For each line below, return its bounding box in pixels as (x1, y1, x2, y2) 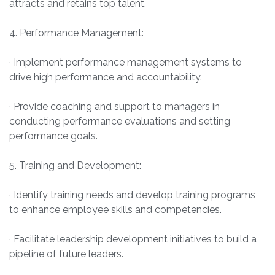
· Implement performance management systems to (9, 56, 242, 69)
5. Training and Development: (9, 160, 141, 172)
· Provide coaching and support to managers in (9, 101, 220, 113)
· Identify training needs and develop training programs (9, 189, 255, 201)
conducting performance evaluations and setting (9, 115, 230, 128)
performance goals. (9, 130, 98, 142)
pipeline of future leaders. (9, 248, 123, 260)
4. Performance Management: (9, 27, 144, 39)
